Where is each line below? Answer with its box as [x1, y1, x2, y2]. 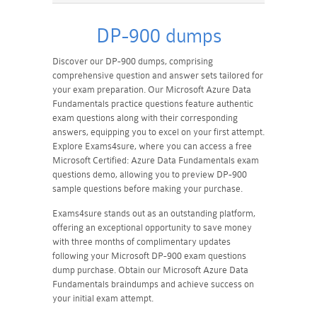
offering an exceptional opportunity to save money [52, 221, 252, 233]
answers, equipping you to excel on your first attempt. [52, 126, 265, 137]
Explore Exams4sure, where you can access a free [52, 140, 252, 151]
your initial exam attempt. [52, 292, 154, 304]
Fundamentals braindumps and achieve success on [52, 278, 254, 289]
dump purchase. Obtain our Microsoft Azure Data [52, 264, 248, 275]
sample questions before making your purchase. [52, 183, 243, 194]
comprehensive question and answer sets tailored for [52, 69, 263, 81]
